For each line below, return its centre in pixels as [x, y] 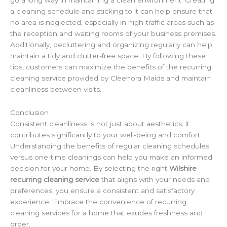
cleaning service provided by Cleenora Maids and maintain [110, 78]
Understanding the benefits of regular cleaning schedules [110, 146]
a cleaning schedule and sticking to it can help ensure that [111, 11]
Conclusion [29, 112]
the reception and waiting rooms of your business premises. [113, 34]
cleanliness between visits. [56, 89]
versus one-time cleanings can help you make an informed [111, 157]
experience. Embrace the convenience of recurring [98, 201]
